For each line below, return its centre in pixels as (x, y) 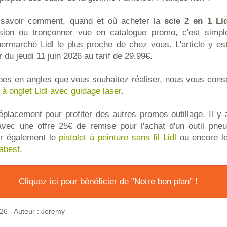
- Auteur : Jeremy (36, 212)
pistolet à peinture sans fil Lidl (118, 138)
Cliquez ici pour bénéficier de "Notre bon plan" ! (108, 182)
